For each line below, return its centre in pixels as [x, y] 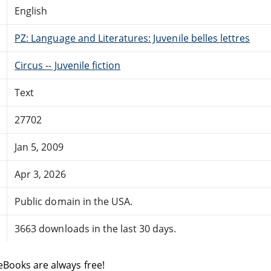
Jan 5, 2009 [39, 147]
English [31, 11]
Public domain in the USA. [74, 201]
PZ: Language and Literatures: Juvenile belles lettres [132, 38]
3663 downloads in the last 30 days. [96, 228]
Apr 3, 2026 [40, 174]
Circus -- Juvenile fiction [68, 65]
